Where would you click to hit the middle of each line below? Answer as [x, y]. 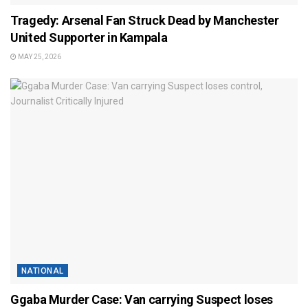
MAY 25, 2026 [39, 56]
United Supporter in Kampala [89, 37]
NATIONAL [43, 271]
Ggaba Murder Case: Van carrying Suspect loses [142, 299]
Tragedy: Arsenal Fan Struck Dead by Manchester [145, 20]
